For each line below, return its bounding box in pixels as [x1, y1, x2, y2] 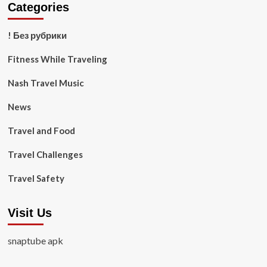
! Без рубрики [7, 30, 67, 41]
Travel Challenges [7, 149, 83, 160]
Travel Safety [7, 173, 64, 184]
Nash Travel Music [7, 77, 84, 88]
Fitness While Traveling [7, 54, 107, 64]
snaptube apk [7, 235, 63, 246]
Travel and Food [7, 125, 75, 136]
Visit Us [7, 206, 52, 219]
